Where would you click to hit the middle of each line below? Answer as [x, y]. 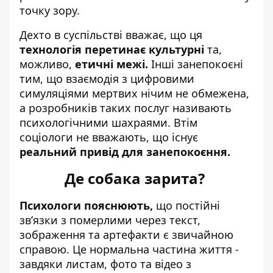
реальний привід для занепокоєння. [125, 152]
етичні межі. [112, 64]
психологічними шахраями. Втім [108, 122]
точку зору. [51, 10]
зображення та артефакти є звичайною [126, 235]
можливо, [47, 64]
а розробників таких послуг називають [126, 108]
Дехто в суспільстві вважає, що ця [111, 35]
